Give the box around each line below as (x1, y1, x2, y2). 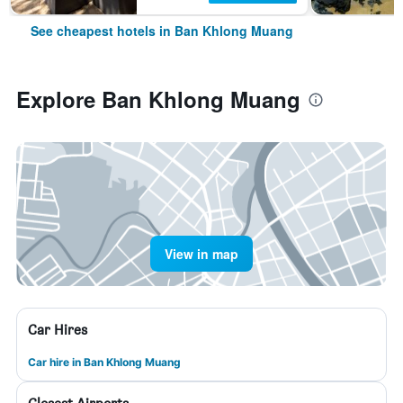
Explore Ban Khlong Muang (16, 84, 300, 114)
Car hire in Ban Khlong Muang (28, 355, 181, 369)
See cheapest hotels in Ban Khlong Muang (31, 22, 293, 40)
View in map (165, 245, 238, 263)
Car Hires (28, 321, 87, 338)
